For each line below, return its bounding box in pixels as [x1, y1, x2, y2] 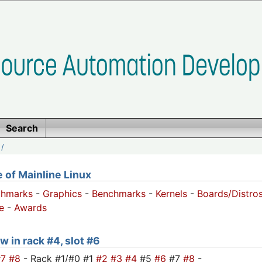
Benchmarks [92, 188, 146, 200]
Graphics [43, 188, 82, 200]
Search [5, 122, 38, 134]
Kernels [156, 188, 187, 200]
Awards [14, 202, 47, 214]
